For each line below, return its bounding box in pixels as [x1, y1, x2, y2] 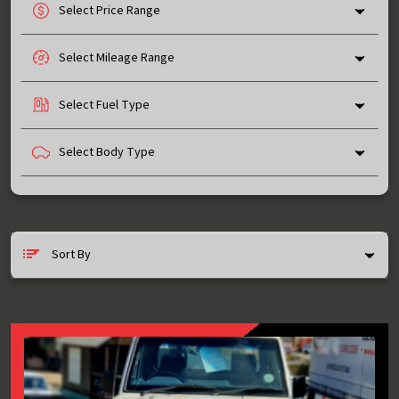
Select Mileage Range [59, 49, 175, 67]
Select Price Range [59, 2, 160, 20]
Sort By [52, 246, 91, 264]
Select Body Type [59, 143, 155, 161]
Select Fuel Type [59, 96, 150, 114]
